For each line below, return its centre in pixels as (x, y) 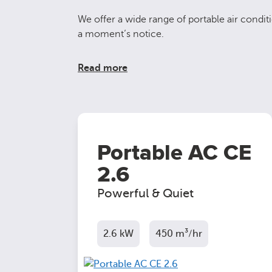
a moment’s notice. (121, 34)
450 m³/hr (179, 234)
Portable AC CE (174, 153)
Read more (103, 68)
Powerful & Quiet (145, 193)
